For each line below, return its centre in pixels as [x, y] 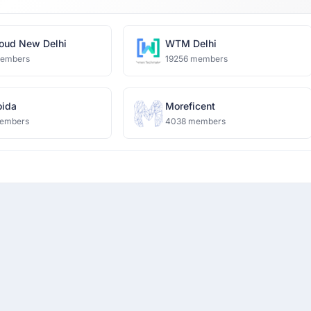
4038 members [196, 121]
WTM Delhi [191, 43]
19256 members [197, 59]
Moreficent [191, 106]
